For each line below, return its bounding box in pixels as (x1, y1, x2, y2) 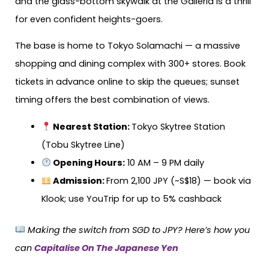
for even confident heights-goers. (15, 13, 163, 25)
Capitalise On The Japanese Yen (34, 241, 178, 254)
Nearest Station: (51, 120, 132, 133)
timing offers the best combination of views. (15, 94, 210, 106)
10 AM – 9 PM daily (125, 156, 205, 169)
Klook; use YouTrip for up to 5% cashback (41, 192, 222, 205)
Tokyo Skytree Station (131, 120, 226, 133)
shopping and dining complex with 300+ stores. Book (15, 58, 246, 70)
